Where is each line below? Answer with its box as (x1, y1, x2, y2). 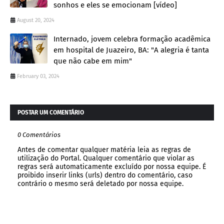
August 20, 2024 (17, 17, 54, 24)
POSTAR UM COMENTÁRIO (17, 109, 84, 116)
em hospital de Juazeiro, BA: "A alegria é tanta (53, 45, 209, 55)
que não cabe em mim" (53, 56, 132, 66)
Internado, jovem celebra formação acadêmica (53, 34, 210, 44)
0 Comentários (17, 131, 60, 139)
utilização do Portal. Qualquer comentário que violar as (17, 154, 194, 163)
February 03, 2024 (17, 73, 59, 80)
